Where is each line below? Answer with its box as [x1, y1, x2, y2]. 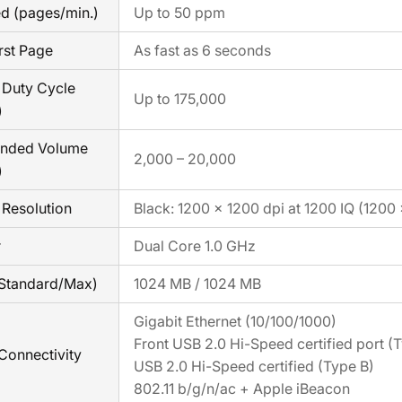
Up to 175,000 [134, 90, 226, 109]
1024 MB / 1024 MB [134, 275, 261, 293]
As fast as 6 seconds [134, 41, 271, 60]
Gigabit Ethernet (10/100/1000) [134, 312, 336, 331]
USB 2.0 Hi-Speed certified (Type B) [134, 357, 374, 376]
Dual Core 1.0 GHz [134, 237, 256, 256]
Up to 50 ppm [134, 4, 225, 22]
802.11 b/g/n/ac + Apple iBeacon [134, 380, 350, 398]
